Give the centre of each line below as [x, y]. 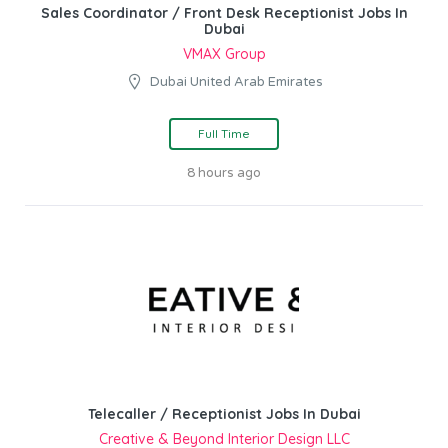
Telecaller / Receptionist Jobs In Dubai [224, 413]
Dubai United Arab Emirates [236, 81]
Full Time [224, 133]
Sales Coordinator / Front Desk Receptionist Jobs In [224, 12]
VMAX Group [224, 53]
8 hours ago [224, 172]
